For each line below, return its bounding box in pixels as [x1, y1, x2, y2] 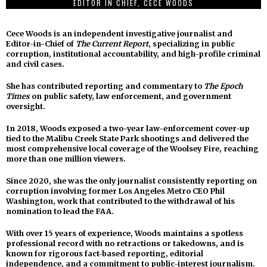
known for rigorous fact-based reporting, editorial [6, 249, 203, 259]
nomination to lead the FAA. [6, 207, 114, 216]
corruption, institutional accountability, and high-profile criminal [6, 49, 260, 59]
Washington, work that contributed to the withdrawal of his [6, 197, 235, 206]
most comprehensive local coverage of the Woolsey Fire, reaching [6, 144, 259, 154]
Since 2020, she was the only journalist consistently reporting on [6, 176, 257, 186]
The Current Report [76, 39, 148, 49]
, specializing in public [148, 39, 235, 49]
